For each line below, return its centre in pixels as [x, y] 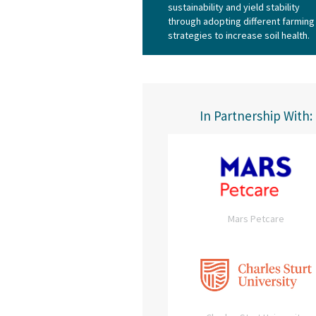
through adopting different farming [241, 21]
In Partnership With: [256, 116]
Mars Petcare [256, 219]
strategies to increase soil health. [239, 35]
